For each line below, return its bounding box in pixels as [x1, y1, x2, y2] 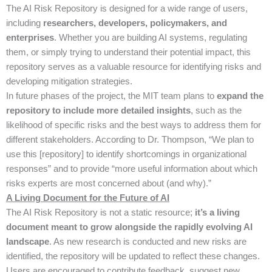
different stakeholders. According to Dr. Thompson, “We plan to [6, 134, 254, 144]
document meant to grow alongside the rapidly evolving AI [6, 222, 253, 232]
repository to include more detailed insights [6, 105, 191, 115]
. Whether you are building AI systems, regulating [54, 32, 247, 42]
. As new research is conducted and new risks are [49, 236, 246, 246]
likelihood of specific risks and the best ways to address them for [6, 120, 261, 130]
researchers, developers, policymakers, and [43, 18, 227, 28]
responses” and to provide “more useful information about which [6, 163, 257, 174]
